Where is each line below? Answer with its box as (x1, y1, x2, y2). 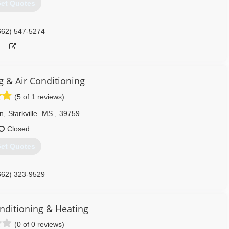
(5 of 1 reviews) (14, 93, 64, 101)
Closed (7, 125, 30, 133)
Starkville (8, 109, 37, 118)
